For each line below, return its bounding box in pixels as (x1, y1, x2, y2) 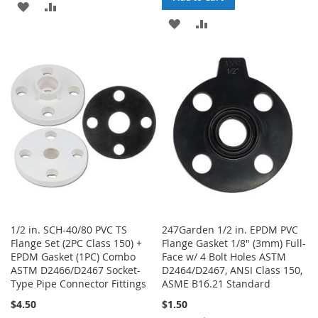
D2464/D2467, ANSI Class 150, (162, 263, 303, 278)
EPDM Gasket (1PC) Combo (11, 250, 136, 264)
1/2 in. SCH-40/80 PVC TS (11, 223, 127, 237)
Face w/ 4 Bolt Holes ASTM (162, 250, 287, 264)
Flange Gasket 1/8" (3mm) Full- (162, 236, 307, 251)
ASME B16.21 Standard (162, 277, 271, 291)
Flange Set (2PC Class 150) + (11, 236, 142, 251)
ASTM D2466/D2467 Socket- (11, 263, 141, 278)
